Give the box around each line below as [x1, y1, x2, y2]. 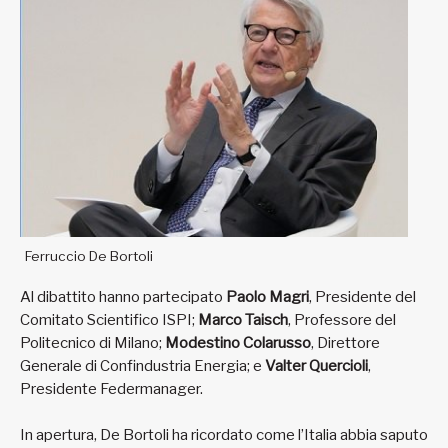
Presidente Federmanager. [20, 380, 206, 399]
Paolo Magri [226, 288, 309, 307]
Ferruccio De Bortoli [25, 247, 153, 264]
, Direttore [311, 334, 380, 353]
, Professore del [288, 311, 396, 330]
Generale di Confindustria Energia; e [20, 357, 265, 376]
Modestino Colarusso [165, 334, 311, 353]
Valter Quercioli [265, 357, 368, 376]
